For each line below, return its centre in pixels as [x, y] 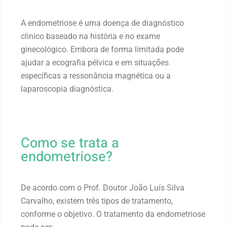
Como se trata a [70, 143]
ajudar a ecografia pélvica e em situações [95, 62]
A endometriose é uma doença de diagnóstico [102, 23]
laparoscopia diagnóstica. [67, 89]
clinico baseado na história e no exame [90, 36]
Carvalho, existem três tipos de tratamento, [97, 201]
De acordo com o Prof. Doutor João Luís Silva [103, 187]
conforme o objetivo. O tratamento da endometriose [113, 214]
